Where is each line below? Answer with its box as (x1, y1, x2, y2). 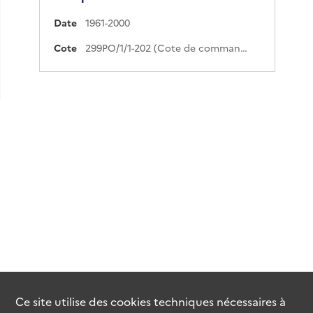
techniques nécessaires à (151, 293, 286, 309)
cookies (110, 293, 152, 309)
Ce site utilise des (15, 293, 111, 309)
